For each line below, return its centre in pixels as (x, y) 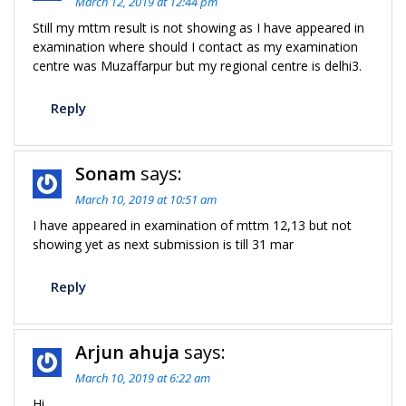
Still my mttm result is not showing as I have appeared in (198, 28)
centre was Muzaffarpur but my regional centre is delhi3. (197, 66)
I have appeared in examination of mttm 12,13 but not (192, 225)
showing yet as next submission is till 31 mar (163, 244)
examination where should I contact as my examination (195, 47)
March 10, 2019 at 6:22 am (143, 378)
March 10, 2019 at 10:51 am (146, 199)
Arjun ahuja (127, 352)
